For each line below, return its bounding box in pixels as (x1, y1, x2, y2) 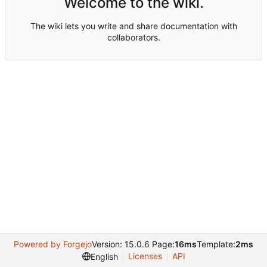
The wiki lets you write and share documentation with (30, 20, 237, 31)
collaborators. (107, 32, 160, 42)
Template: (197, 239, 235, 249)
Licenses (128, 251, 162, 261)
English (90, 251, 118, 262)
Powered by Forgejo (14, 239, 92, 249)
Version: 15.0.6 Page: (92, 239, 175, 249)
